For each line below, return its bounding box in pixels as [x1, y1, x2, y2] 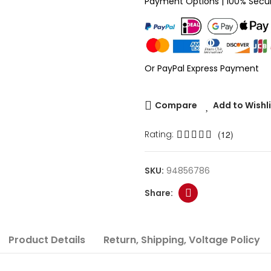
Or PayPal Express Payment [145, 62, 259, 74]
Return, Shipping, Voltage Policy [103, 233, 260, 247]
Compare [155, 99, 197, 111]
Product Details [8, 233, 85, 247]
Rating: [145, 128, 174, 140]
